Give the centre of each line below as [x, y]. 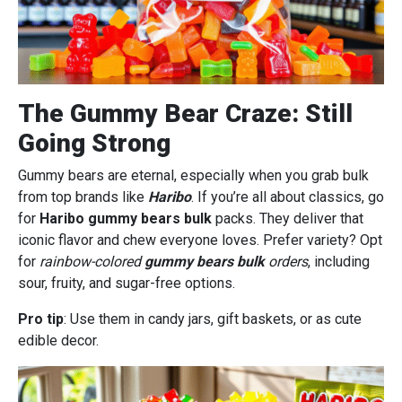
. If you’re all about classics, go [288, 197]
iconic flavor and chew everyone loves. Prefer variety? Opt [200, 240]
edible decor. [58, 341]
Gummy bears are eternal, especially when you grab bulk [193, 176]
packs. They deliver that [288, 219]
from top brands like [83, 197]
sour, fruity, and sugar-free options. [127, 284]
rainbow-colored [92, 262]
